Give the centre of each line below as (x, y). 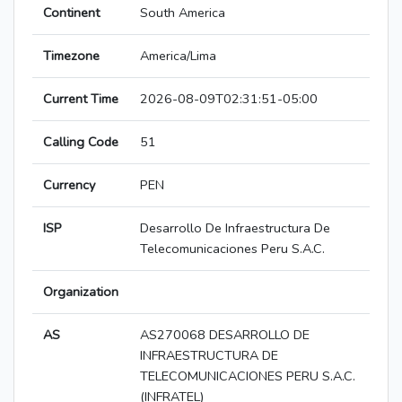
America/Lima (178, 56)
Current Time (81, 99)
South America (183, 13)
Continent (71, 13)
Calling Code (81, 142)
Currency (69, 185)
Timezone (71, 56)
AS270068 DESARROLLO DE (225, 335)
